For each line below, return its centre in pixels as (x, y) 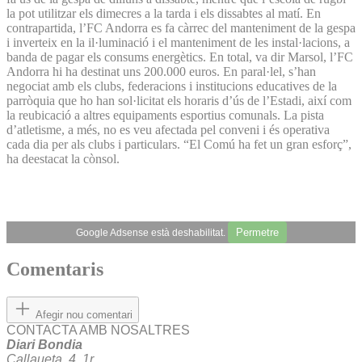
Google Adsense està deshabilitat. (152, 232)
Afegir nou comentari (84, 315)
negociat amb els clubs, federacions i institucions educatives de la (172, 86)
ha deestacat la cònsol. (63, 158)
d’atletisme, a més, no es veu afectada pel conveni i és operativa (168, 129)
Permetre (257, 232)
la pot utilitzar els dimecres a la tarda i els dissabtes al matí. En (164, 13)
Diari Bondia (44, 345)
